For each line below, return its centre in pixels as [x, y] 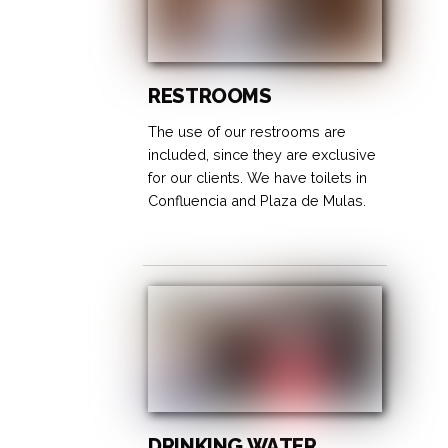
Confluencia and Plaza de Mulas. [257, 200]
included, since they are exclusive [262, 154]
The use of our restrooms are [247, 131]
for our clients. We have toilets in [258, 177]
